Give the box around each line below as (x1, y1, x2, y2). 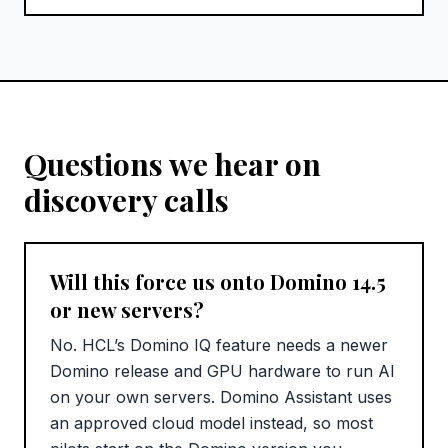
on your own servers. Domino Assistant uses (50, 387, 392, 408)
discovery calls (24, 180, 229, 221)
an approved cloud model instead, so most (50, 413, 373, 434)
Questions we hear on (24, 144, 321, 185)
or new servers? (50, 296, 204, 324)
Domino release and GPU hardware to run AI (50, 361, 395, 382)
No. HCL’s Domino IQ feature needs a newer (50, 335, 388, 356)
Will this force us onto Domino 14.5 (50, 268, 386, 296)
